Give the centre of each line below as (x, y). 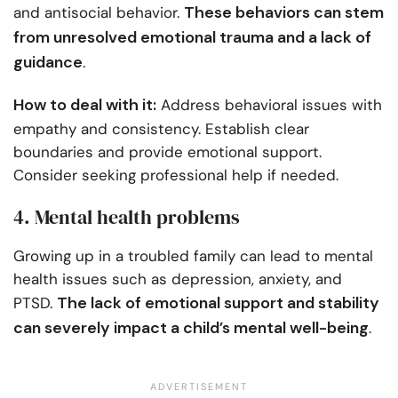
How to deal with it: (85, 105)
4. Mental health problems (127, 217)
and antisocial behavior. (99, 13)
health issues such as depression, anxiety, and (178, 279)
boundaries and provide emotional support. (167, 152)
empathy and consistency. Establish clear (161, 129)
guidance (48, 63)
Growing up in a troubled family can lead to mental (193, 256)
